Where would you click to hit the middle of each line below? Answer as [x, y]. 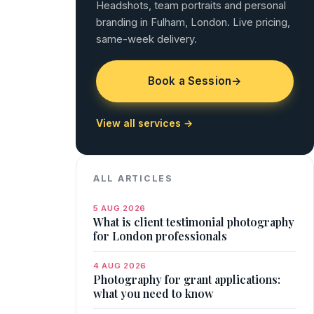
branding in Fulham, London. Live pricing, [193, 22]
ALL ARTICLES [133, 178]
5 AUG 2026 [120, 208]
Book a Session [189, 81]
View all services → [144, 123]
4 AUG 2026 [120, 266]
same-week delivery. [146, 39]
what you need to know [153, 294]
